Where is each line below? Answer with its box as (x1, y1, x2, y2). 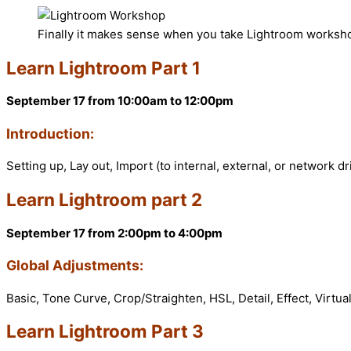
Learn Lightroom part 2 (6, 189, 202, 211)
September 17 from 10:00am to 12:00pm (6, 93, 233, 109)
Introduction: (6, 125, 94, 142)
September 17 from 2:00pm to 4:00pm (6, 225, 223, 241)
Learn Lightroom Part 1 (6, 56, 201, 78)
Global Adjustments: (6, 257, 143, 274)
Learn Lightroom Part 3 (6, 320, 204, 342)
